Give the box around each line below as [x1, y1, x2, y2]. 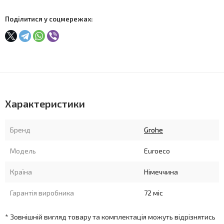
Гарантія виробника [10, 188, 74, 197]
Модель [10, 146, 36, 155]
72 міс [144, 188, 163, 197]
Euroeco [144, 146, 170, 155]
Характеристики [5, 97, 85, 109]
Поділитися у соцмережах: [5, 15, 93, 23]
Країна [10, 167, 32, 176]
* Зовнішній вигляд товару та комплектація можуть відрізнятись [5, 212, 215, 221]
